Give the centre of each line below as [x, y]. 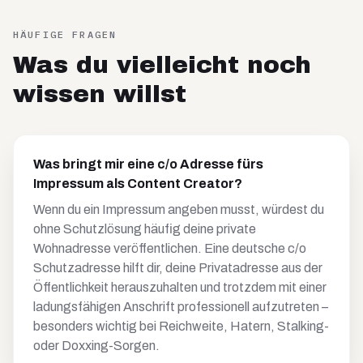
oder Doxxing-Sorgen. [96, 346]
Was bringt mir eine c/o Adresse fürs [148, 164]
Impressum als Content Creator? [138, 184]
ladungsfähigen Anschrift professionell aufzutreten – [181, 307]
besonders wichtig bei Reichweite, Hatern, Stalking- [181, 326]
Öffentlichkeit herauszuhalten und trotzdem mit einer [180, 287]
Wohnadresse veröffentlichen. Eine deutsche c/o [170, 248]
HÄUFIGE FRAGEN [65, 34]
